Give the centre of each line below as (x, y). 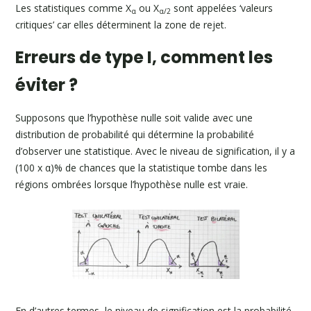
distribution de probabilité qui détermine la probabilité (135, 134)
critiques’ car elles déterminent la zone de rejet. (121, 25)
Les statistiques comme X (74, 8)
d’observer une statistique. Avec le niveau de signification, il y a (155, 151)
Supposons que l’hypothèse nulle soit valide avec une (134, 118)
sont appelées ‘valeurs (222, 8)
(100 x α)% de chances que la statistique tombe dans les (142, 168)
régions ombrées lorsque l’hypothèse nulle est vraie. (132, 184)
